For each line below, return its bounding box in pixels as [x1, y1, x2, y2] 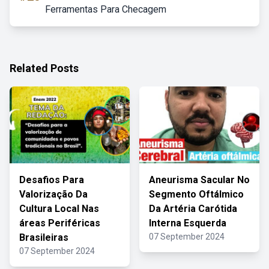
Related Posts [10, 62, 79, 74]
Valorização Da [19, 189, 88, 200]
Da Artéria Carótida [149, 203, 237, 214]
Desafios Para [19, 174, 84, 186]
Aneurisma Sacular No [149, 174, 250, 186]
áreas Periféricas [19, 217, 100, 229]
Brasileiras [19, 232, 68, 243]
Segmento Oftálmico [149, 189, 244, 200]
